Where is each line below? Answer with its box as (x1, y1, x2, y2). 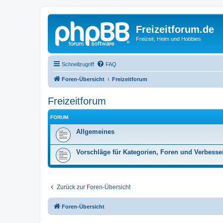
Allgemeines (76, 127, 114, 135)
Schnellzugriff (62, 61, 94, 67)
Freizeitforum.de (136, 24, 214, 35)
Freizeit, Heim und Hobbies (136, 36, 201, 42)
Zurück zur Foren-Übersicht (57, 183, 130, 191)
